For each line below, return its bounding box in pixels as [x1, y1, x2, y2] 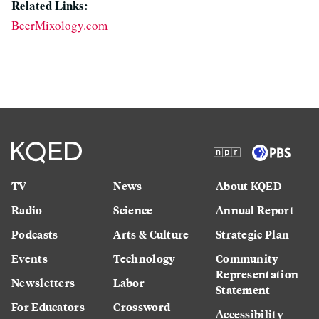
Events [11, 249, 48, 266]
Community [215, 249, 279, 266]
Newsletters [11, 273, 75, 291]
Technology [113, 249, 176, 266]
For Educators [11, 298, 85, 315]
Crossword [113, 298, 171, 315]
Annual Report [215, 201, 294, 218]
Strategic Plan [215, 225, 290, 242]
